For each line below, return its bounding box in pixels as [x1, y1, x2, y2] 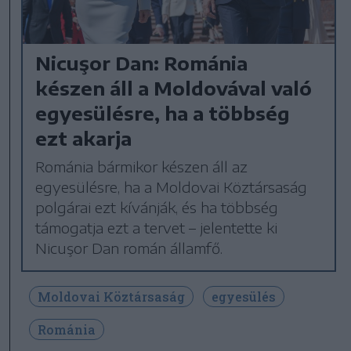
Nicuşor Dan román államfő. [35, 238, 223, 257]
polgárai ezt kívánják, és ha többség [35, 197, 279, 216]
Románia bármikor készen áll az [35, 157, 248, 175]
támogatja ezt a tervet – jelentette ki [35, 218, 278, 237]
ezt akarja [35, 125, 132, 150]
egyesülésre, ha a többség [35, 100, 291, 125]
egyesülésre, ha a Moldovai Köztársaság [35, 177, 308, 196]
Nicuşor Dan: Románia [35, 50, 248, 74]
